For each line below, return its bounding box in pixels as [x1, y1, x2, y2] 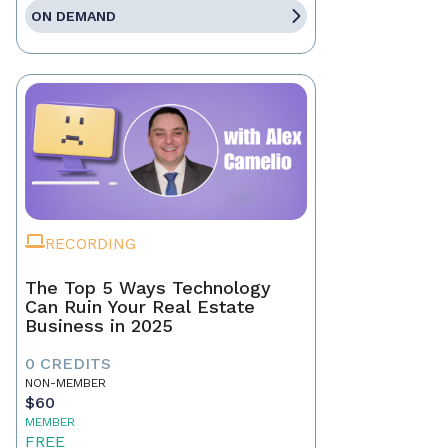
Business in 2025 [25, 315, 173, 337]
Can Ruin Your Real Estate [25, 296, 255, 318]
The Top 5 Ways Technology [25, 277, 271, 299]
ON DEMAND [31, 8, 116, 25]
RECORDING [45, 234, 136, 254]
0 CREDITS [25, 354, 111, 374]
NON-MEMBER [25, 376, 106, 391]
